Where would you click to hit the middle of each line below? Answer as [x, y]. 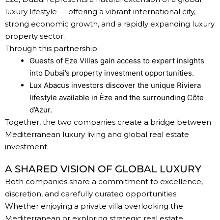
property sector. [35, 36]
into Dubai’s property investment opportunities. [112, 73]
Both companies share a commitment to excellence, [104, 182]
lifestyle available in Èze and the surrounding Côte [117, 98]
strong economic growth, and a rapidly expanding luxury [110, 24]
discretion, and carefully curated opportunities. [91, 194]
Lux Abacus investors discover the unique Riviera [115, 85]
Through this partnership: [52, 49]
